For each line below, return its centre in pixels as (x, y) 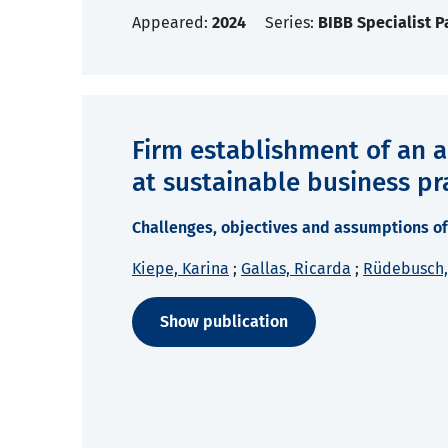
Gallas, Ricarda (296, 269)
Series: (291, 23)
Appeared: (172, 23)
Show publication (224, 322)
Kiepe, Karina (180, 269)
